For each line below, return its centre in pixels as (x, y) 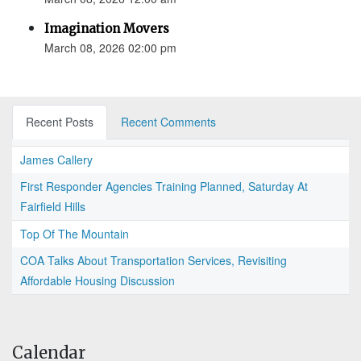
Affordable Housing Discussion (98, 281)
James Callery (56, 160)
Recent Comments (168, 122)
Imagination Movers (107, 29)
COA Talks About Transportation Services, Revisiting (154, 261)
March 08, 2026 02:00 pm (110, 48)
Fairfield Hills (53, 207)
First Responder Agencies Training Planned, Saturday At (164, 187)
